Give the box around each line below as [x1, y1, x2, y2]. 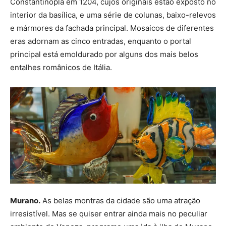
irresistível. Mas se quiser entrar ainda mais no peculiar [10, 208, 207, 218]
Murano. [10, 195, 40, 205]
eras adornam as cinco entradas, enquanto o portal [10, 36, 191, 46]
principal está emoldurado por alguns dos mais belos [10, 49, 198, 59]
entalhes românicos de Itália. [10, 62, 112, 72]
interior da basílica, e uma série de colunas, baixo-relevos [10, 10, 216, 20]
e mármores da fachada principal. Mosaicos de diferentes [10, 23, 214, 33]
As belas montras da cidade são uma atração [40, 195, 200, 205]
